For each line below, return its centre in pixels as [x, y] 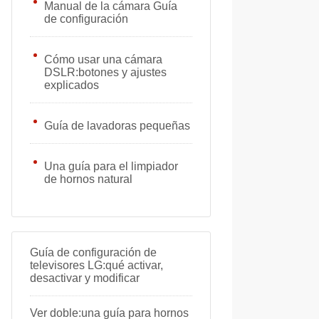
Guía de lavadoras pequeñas [117, 126]
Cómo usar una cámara [103, 59]
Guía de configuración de [93, 252]
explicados [72, 85]
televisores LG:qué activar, [96, 265]
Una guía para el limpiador [111, 166]
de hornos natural [88, 179]
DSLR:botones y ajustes [105, 72]
